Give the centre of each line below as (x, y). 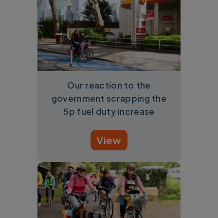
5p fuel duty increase (109, 111)
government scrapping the (109, 98)
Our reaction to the (109, 85)
